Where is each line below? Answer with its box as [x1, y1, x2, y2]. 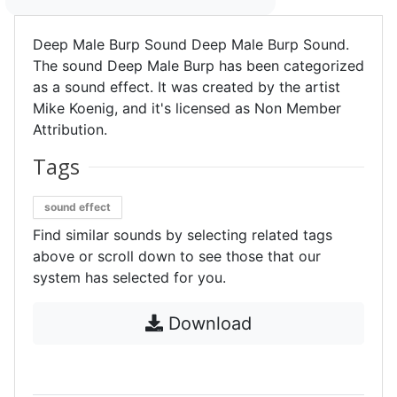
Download [163, 313, 252, 334]
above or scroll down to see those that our [33, 247, 321, 265]
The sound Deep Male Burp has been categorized [33, 57, 364, 74]
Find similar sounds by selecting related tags [33, 226, 332, 244]
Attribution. [33, 121, 107, 138]
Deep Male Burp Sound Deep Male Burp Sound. [33, 35, 349, 53]
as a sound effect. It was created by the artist [33, 78, 340, 96]
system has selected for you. [33, 269, 226, 286]
